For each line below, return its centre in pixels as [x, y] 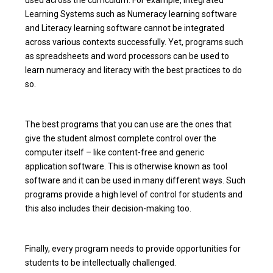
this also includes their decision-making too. [108, 208]
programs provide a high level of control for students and [134, 194]
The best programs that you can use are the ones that [129, 124]
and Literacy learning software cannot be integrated [125, 28]
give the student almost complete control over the [121, 138]
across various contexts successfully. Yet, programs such [134, 42]
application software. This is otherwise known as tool [126, 166]
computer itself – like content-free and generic [115, 152]
